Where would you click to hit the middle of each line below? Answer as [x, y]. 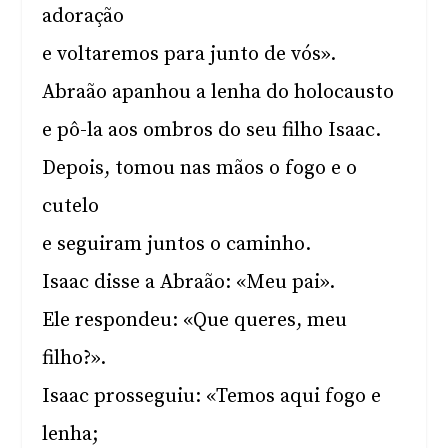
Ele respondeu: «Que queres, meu [195, 320]
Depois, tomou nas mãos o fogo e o [200, 168]
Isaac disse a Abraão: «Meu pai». [189, 282]
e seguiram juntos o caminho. [177, 244]
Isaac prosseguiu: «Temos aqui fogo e [212, 396]
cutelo [71, 206]
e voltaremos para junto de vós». [189, 54]
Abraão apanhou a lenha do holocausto [218, 92]
